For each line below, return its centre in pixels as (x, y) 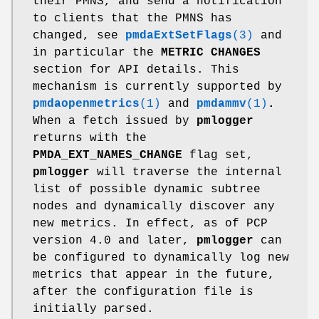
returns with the (90, 138)
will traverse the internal (186, 173)
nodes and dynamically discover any (154, 207)
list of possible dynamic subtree (147, 190)
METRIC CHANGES (211, 53)
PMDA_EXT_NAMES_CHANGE (108, 156)
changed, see (79, 36)
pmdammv (221, 104)
